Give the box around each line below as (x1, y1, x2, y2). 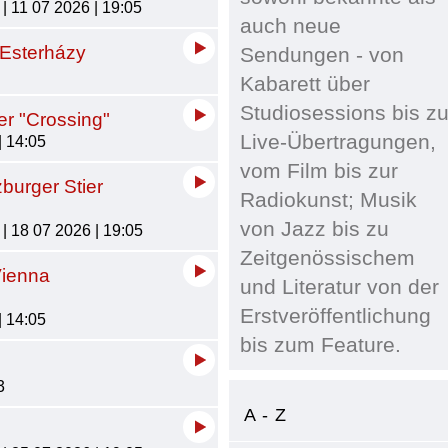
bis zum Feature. (240, 333, 402, 356)
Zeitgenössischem (240, 246, 416, 269)
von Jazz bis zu (240, 217, 390, 240)
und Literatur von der (240, 275, 440, 298)
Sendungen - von (240, 43, 405, 66)
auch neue (240, 14, 342, 37)
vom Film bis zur (240, 159, 399, 182)
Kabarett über (240, 72, 371, 95)
